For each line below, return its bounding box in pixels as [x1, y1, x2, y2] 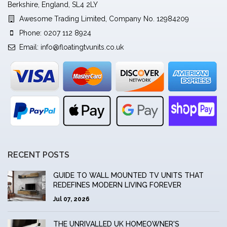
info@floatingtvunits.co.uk [41, 43, 124, 51]
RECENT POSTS [8, 150, 69, 160]
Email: [17, 43, 41, 51]
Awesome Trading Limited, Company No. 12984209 [17, 14, 189, 23]
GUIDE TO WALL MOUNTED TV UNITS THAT [53, 171, 204, 180]
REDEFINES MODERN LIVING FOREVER [53, 181, 181, 190]
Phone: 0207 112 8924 [17, 28, 91, 37]
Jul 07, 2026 [53, 196, 90, 203]
